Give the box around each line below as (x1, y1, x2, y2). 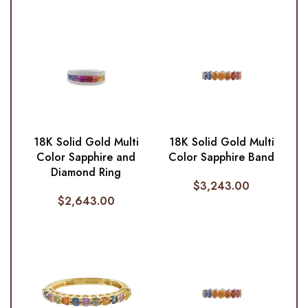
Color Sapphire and (36, 148, 136, 165)
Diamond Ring (51, 164, 122, 180)
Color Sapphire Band (168, 148, 275, 165)
